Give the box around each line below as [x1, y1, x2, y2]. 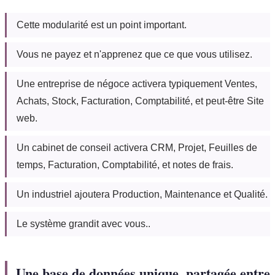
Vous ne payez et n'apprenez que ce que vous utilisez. [17, 49, 252, 60]
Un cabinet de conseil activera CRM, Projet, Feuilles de [17, 142, 257, 153]
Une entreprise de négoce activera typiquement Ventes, [17, 79, 257, 90]
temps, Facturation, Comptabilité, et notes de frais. [17, 160, 233, 171]
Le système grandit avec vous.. [17, 219, 150, 230]
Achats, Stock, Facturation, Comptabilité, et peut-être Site [17, 96, 264, 107]
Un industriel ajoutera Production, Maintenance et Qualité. [17, 189, 268, 200]
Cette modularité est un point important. [17, 20, 187, 31]
